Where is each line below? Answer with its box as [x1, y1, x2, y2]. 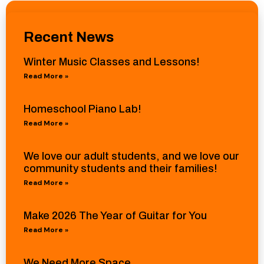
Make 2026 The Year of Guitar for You [24, 210, 207, 222]
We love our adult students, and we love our [24, 150, 239, 163]
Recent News [24, 29, 114, 45]
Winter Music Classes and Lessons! [24, 56, 200, 68]
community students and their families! [24, 163, 217, 175]
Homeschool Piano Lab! [24, 103, 141, 115]
